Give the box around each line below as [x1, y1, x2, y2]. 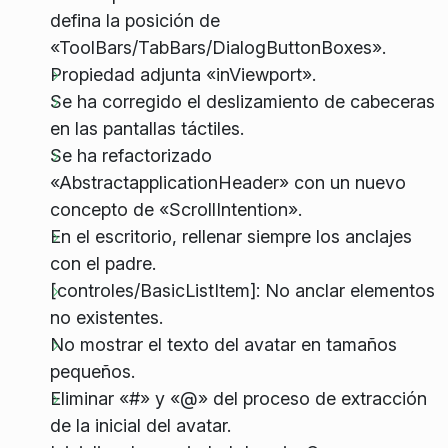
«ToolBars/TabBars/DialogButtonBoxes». [49, 37, 386, 59]
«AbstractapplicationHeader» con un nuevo [49, 172, 406, 194]
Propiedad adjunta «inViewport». [49, 64, 316, 86]
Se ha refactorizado [49, 145, 212, 167]
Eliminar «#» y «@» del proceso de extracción [49, 388, 427, 410]
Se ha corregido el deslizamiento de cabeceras [49, 91, 435, 113]
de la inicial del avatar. [49, 415, 231, 437]
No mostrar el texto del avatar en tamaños [49, 334, 397, 356]
